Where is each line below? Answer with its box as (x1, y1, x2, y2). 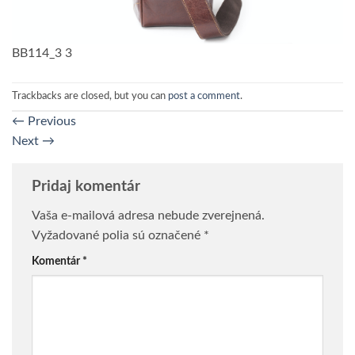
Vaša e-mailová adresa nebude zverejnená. (32, 209, 265, 223)
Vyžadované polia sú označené (32, 229, 204, 242)
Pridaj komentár (32, 178, 140, 194)
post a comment (168, 90, 240, 101)
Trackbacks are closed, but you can (12, 90, 168, 101)
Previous (25, 114, 76, 128)
